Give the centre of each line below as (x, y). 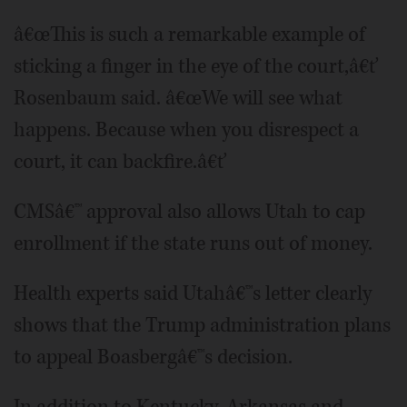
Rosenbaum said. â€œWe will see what (178, 98)
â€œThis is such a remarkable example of (189, 35)
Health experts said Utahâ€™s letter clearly (193, 293)
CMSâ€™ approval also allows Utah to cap (189, 212)
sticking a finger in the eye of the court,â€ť (196, 66)
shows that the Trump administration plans (202, 325)
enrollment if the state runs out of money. (193, 243)
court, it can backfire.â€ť (120, 162)
